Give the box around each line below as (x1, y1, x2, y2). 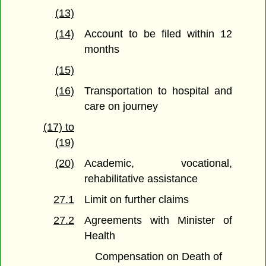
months (84, 43, 120, 56)
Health (84, 230, 116, 242)
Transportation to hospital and (84, 85, 232, 97)
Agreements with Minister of (84, 214, 232, 227)
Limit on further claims (84, 194, 189, 206)
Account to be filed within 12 (84, 28, 232, 40)
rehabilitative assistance (84, 173, 198, 185)
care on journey (84, 100, 159, 113)
